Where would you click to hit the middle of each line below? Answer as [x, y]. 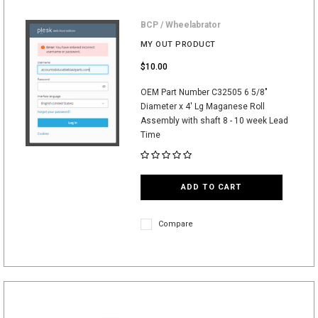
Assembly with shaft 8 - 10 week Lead [214, 121]
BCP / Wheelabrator [180, 25]
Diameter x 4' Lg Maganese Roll [202, 106]
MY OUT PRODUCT [178, 44]
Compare [175, 224]
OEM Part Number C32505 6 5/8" [204, 92]
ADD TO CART [212, 187]
